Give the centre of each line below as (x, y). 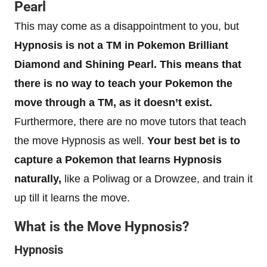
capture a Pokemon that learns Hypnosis (118, 159)
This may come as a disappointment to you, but (127, 26)
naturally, (38, 178)
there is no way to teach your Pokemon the (123, 83)
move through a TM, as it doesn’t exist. (113, 102)
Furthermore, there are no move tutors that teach (130, 121)
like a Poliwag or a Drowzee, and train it (157, 178)
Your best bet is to (194, 140)
